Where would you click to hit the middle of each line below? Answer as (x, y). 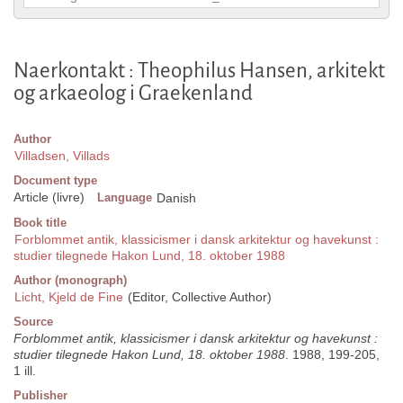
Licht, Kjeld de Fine (69, 297)
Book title (40, 223)
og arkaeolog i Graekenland (133, 94)
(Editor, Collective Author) (198, 297)
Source (33, 322)
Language (125, 198)
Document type (55, 181)
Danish (176, 198)
